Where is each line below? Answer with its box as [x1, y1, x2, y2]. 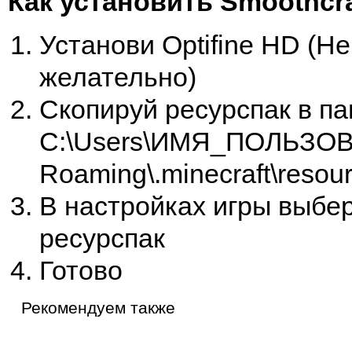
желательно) [39, 62, 196, 92]
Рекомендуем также [21, 299, 175, 317]
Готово [39, 255, 123, 285]
